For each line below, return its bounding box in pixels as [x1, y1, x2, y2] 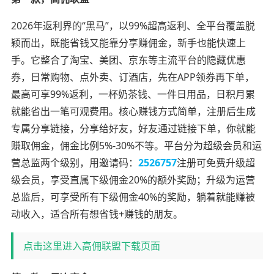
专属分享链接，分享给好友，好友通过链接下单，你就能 [10, 121, 256, 135]
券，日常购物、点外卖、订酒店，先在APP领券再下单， [10, 70, 254, 84]
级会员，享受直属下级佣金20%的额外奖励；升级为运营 [10, 172, 255, 187]
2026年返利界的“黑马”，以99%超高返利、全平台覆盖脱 [10, 18, 255, 32]
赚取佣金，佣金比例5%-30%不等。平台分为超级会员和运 [10, 138, 262, 152]
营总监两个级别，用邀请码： [10, 155, 138, 169]
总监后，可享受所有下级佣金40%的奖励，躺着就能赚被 [10, 190, 255, 204]
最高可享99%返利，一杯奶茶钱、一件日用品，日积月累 [10, 87, 255, 101]
